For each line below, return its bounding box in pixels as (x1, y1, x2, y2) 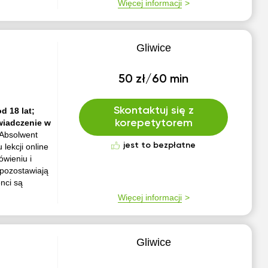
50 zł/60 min (118, 74, 189, 86)
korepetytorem (114, 118, 193, 129)
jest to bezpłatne (123, 141, 196, 150)
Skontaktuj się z (113, 105, 194, 116)
